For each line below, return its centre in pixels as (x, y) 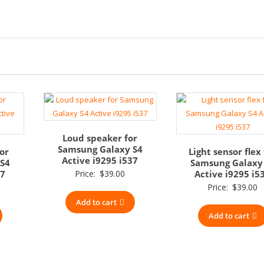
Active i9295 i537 (100, 160)
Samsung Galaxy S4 (100, 149)
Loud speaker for (100, 138)
